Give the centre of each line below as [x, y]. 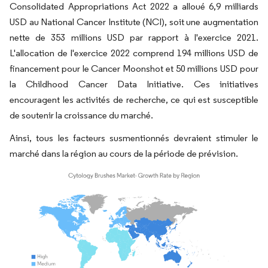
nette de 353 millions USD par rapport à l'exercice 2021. [134, 38]
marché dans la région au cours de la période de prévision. [124, 154]
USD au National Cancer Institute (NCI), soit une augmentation [134, 22]
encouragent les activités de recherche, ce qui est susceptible [134, 100]
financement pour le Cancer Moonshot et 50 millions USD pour [134, 69]
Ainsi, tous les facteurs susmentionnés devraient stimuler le [134, 138]
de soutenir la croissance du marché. [81, 115]
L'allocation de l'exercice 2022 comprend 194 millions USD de [134, 53]
